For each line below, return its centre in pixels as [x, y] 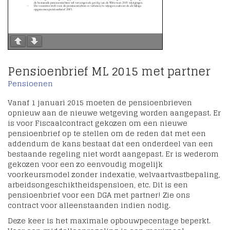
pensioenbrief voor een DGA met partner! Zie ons [99, 195]
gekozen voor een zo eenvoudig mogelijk [85, 164]
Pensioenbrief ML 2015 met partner [109, 72]
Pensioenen [30, 84]
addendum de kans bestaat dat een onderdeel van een [110, 144]
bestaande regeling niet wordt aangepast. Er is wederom [113, 154]
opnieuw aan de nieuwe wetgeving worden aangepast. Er [114, 113]
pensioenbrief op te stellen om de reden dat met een [107, 133]
